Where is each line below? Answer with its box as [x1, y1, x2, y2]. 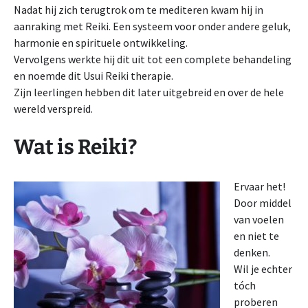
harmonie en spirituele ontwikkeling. [14, 36, 188, 49]
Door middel [234, 196, 291, 210]
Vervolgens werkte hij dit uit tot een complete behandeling [14, 52, 291, 66]
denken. [234, 245, 270, 259]
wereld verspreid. [14, 102, 93, 115]
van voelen [234, 212, 284, 226]
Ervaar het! [234, 179, 285, 193]
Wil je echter [234, 262, 292, 276]
